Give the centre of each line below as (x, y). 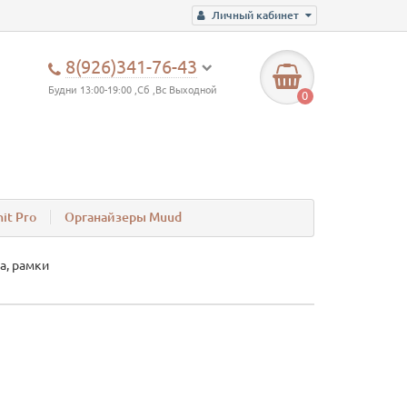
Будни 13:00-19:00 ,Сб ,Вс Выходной (133, 90)
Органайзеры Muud (123, 218)
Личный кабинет (255, 15)
